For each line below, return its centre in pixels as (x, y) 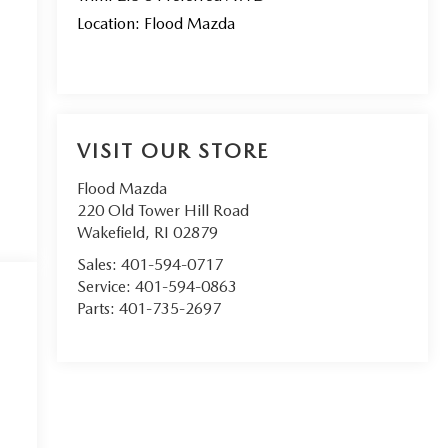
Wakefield (110, 233)
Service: (105, 287)
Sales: (98, 265)
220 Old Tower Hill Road (162, 211)
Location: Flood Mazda (155, 23)
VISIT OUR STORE (172, 151)
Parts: (97, 309)
